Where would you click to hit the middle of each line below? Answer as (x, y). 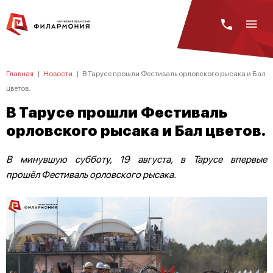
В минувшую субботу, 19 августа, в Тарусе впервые (136, 159)
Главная (20, 73)
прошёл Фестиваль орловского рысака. (91, 174)
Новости (58, 73)
